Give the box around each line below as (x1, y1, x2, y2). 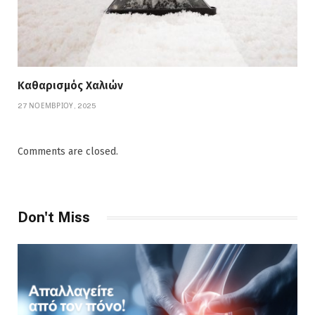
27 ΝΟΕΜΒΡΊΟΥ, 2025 (18, 101, 96, 110)
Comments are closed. (18, 146, 118, 158)
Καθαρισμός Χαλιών (18, 79, 123, 93)
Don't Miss (18, 209, 90, 226)
